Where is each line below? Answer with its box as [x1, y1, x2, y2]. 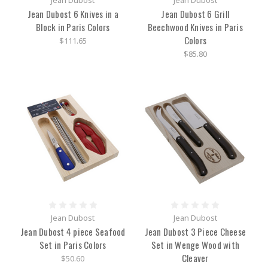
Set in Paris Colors [39, 238, 106, 252]
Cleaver [181, 251, 209, 265]
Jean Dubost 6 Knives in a [27, 7, 118, 21]
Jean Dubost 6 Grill [161, 7, 230, 21]
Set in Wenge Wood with [151, 238, 239, 252]
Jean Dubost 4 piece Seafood [20, 225, 126, 239]
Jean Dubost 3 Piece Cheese [144, 225, 246, 239]
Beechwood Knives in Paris [147, 20, 243, 34]
